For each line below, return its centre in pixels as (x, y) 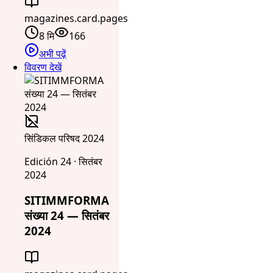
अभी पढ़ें (53, 53)
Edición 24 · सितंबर (63, 161)
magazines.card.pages (76, 18)
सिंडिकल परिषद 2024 (64, 138)
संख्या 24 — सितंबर (67, 216)
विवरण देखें (43, 67)
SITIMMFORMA (67, 200)
